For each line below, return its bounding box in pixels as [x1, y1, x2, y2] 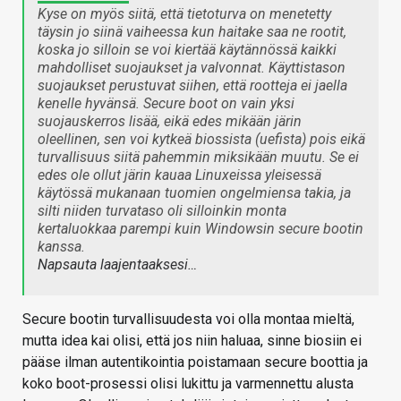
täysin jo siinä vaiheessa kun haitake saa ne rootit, [38, 23, 346, 41]
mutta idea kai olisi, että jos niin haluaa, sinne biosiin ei [22, 332, 362, 350]
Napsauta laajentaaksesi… [38, 256, 197, 274]
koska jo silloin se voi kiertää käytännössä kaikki [38, 41, 337, 59]
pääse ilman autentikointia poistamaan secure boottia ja [22, 354, 368, 371]
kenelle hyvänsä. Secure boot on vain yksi [38, 95, 294, 113]
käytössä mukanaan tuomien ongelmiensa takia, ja [38, 184, 351, 202]
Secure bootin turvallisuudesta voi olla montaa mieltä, [22, 311, 354, 328]
